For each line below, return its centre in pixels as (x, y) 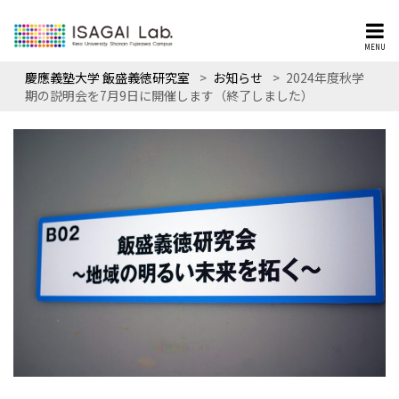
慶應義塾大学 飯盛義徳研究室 (107, 78)
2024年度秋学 (325, 78)
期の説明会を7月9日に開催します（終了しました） (169, 96)
